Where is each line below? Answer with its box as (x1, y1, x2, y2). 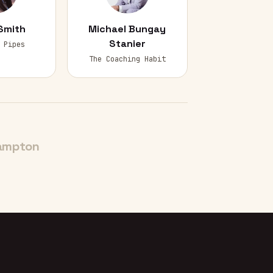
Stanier (108, 37, 146, 50)
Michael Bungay (88, 23, 166, 35)
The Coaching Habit (88, 54, 166, 64)
